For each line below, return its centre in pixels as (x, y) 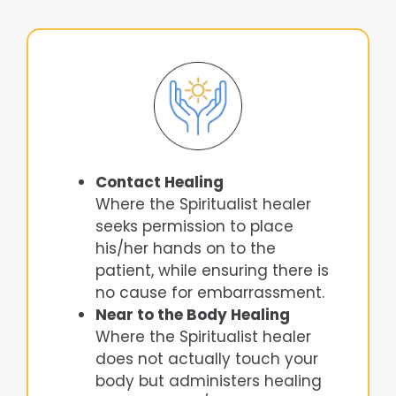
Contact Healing (160, 182)
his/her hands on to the (186, 248)
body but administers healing (209, 381)
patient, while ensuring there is (212, 270)
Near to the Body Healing (193, 315)
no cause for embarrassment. (210, 293)
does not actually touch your (207, 359)
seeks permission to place (194, 226)
